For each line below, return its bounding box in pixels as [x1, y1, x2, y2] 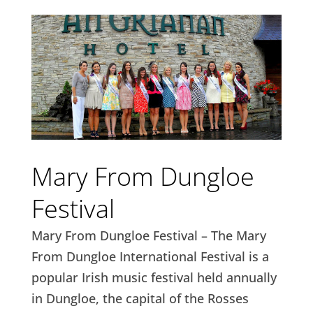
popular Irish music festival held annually [31, 268, 277, 286]
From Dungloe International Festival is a [31, 247, 269, 265]
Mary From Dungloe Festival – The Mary [31, 226, 266, 244]
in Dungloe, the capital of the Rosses [31, 289, 249, 307]
